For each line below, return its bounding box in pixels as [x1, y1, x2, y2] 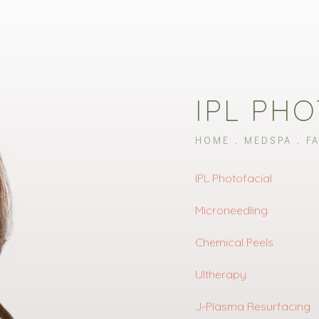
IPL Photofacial [195, 171, 272, 186]
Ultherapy [195, 267, 246, 282]
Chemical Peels [195, 235, 273, 250]
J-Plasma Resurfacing [195, 299, 310, 314]
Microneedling [195, 203, 268, 218]
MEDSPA [244, 133, 292, 147]
